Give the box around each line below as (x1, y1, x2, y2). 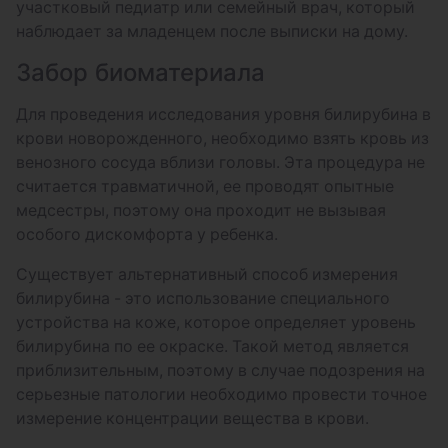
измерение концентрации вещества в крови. (16, 408, 369, 429)
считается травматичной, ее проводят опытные (16, 176, 394, 197)
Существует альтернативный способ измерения (16, 264, 398, 285)
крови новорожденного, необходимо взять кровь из (16, 128, 429, 149)
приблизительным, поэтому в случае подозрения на (16, 360, 425, 381)
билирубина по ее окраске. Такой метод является (16, 336, 409, 357)
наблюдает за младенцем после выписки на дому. (16, 21, 408, 42)
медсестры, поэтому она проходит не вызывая (16, 200, 386, 221)
